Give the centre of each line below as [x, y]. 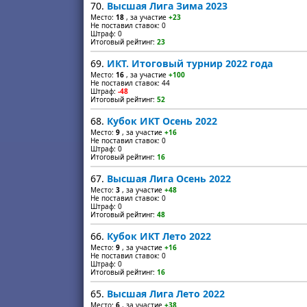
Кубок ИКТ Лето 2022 [159, 236]
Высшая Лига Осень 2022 [169, 179]
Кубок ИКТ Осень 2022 [162, 121]
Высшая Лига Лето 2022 [166, 294]
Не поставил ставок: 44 [130, 83]
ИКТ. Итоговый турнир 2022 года [190, 63]
